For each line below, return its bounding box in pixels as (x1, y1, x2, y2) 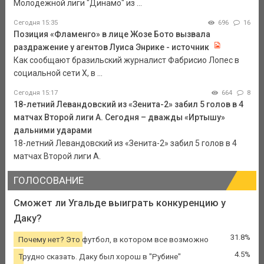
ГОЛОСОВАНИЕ (13, 174, 84, 187)
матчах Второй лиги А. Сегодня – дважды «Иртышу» (13, 113, 225, 123)
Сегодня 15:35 (13, 19, 58, 27)
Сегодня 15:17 (13, 89, 58, 97)
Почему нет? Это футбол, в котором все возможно (18, 235, 209, 244)
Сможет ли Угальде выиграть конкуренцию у (13, 197, 226, 209)
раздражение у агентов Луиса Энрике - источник (13, 42, 209, 52)
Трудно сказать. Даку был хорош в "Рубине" (18, 252, 181, 261)
